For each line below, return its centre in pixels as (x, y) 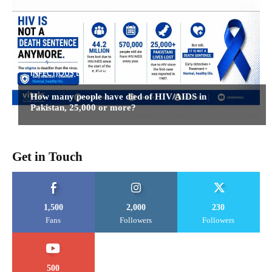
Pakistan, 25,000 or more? (83, 107)
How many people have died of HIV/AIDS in (118, 96)
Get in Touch (47, 156)
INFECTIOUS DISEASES (70, 73)
